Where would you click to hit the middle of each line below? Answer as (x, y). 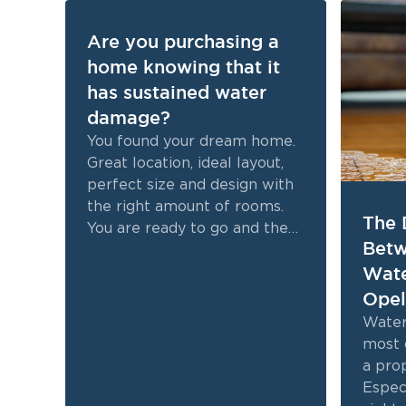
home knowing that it (184, 67)
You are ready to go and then (192, 228)
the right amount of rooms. (185, 207)
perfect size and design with (190, 185)
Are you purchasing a (183, 42)
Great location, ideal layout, (185, 163)
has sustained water (177, 92)
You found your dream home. (191, 141)
